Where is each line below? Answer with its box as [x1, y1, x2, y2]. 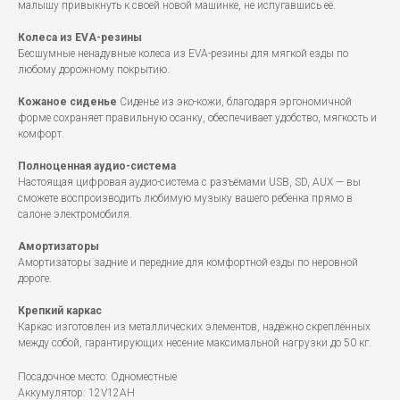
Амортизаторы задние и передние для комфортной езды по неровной [18, 256, 358, 270]
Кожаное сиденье [18, 96, 120, 109]
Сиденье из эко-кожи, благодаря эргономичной [120, 96, 352, 109]
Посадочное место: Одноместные [18, 371, 177, 384]
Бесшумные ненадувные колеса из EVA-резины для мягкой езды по [18, 47, 348, 61]
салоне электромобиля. [18, 208, 132, 221]
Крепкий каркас [18, 304, 102, 318]
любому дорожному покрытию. [18, 63, 170, 77]
